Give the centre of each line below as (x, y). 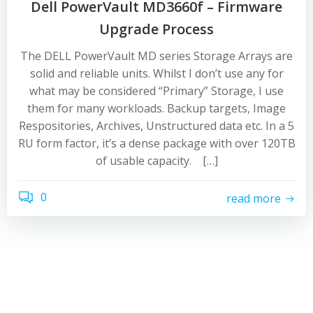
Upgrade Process (156, 29)
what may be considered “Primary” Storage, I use (156, 91)
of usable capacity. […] (156, 161)
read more (254, 198)
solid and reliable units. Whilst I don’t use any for (156, 73)
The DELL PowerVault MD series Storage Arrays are (156, 56)
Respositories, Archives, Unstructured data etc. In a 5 (156, 126)
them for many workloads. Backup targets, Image (156, 108)
